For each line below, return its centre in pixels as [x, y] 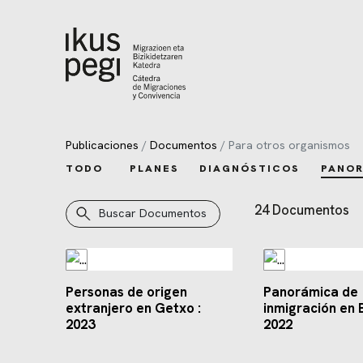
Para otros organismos [290, 145]
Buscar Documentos [152, 214]
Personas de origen [126, 292]
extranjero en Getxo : [133, 308]
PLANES [155, 169]
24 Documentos [302, 210]
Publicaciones [102, 145]
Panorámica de [310, 292]
